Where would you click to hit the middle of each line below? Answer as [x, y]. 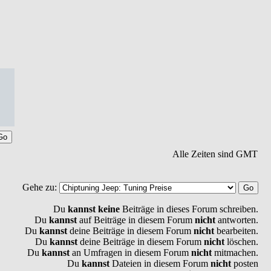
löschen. [241, 242]
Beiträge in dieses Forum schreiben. [189, 209]
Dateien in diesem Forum [160, 263]
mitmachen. [235, 253]
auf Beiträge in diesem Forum [136, 220]
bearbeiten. [236, 231]
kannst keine [94, 209]
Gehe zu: [41, 187]
